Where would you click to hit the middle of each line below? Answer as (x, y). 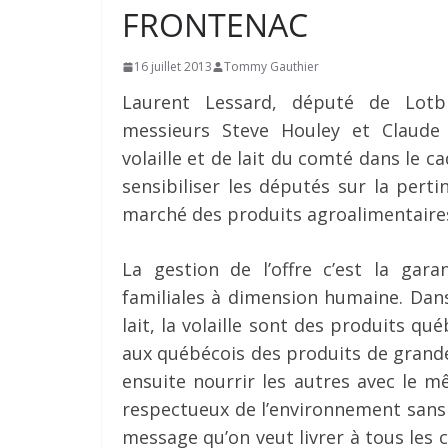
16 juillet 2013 (173, 66)
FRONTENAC (215, 24)
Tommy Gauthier (271, 66)
